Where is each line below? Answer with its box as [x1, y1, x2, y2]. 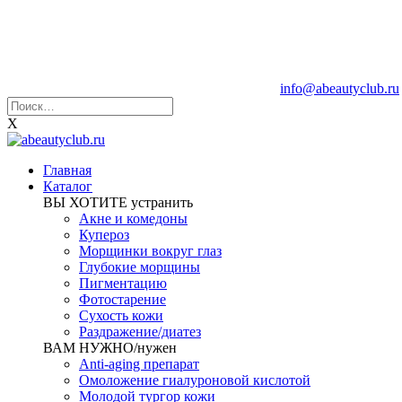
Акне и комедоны [79, 211, 188, 226]
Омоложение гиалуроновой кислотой [79, 372, 310, 388]
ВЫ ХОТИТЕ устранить [43, 195, 193, 210]
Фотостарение [79, 292, 166, 307]
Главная [43, 162, 92, 178]
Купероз [79, 227, 129, 242]
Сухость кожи [79, 308, 163, 323]
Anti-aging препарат [79, 356, 199, 371]
